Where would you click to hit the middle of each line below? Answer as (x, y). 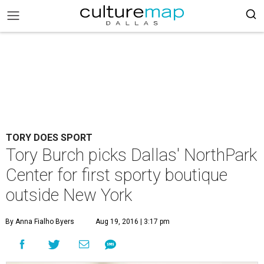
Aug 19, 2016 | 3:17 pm (133, 222)
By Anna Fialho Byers (40, 222)
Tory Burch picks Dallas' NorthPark (131, 155)
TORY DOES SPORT (49, 138)
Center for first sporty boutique (117, 175)
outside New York (69, 195)
